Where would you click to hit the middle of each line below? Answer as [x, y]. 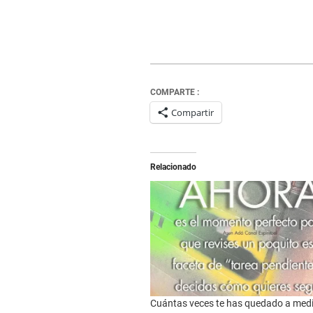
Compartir [192, 112]
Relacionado [173, 167]
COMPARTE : [174, 92]
